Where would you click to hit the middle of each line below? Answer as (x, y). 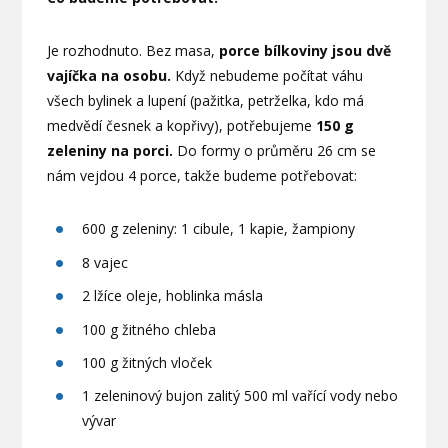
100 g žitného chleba (149, 329)
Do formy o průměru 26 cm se (275, 151)
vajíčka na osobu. (111, 76)
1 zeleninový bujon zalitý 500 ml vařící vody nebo (240, 396)
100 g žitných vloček (147, 363)
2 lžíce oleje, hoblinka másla (173, 296)
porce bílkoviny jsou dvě (305, 51)
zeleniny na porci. (110, 151)
